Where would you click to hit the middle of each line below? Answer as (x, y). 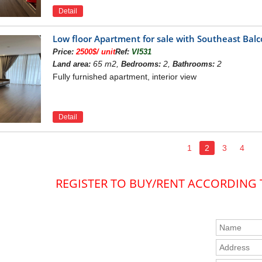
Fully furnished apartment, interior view (124, 77)
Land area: (71, 64)
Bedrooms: (141, 64)
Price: (64, 52)
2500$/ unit (95, 52)
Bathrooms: (193, 64)
